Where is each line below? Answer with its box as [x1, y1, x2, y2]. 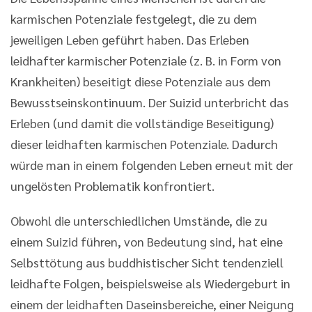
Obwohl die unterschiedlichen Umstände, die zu [10, 212, 267, 228]
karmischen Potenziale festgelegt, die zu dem [10, 10, 257, 26]
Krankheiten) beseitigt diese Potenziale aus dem [10, 72, 271, 89]
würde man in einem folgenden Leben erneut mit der [10, 156, 293, 173]
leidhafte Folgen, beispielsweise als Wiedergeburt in [10, 274, 290, 291]
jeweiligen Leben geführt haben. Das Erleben [10, 31, 249, 47]
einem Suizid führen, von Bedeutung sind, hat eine [10, 233, 283, 249]
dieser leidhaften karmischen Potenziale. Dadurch [10, 135, 278, 152]
